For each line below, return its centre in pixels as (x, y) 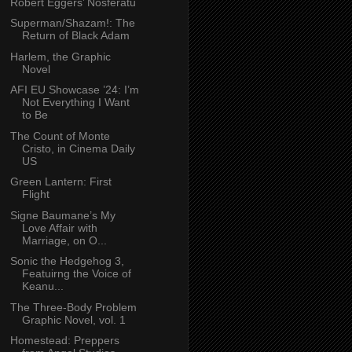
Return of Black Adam (75, 36)
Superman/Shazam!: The (72, 23)
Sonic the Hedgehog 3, (67, 261)
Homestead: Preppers (64, 341)
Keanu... (42, 286)
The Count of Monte (60, 136)
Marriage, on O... (64, 240)
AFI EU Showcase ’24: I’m (74, 90)
